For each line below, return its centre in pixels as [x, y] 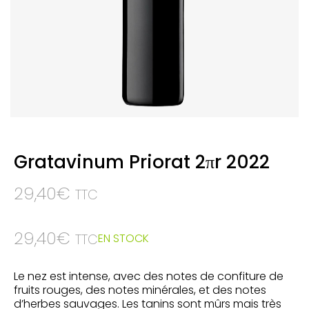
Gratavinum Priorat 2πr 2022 [142, 162]
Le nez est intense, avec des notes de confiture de [149, 276]
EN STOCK [123, 238]
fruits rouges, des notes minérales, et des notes [140, 290]
